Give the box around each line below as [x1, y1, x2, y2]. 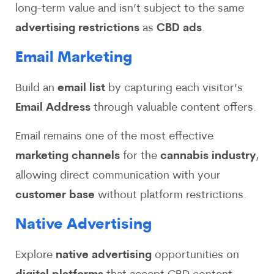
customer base [15, 189, 95, 201]
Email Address [15, 102, 91, 114]
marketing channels [15, 150, 120, 162]
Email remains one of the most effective [15, 130, 213, 143]
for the [120, 150, 160, 162]
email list [57, 83, 105, 95]
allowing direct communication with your [15, 169, 221, 182]
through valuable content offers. [91, 102, 256, 114]
